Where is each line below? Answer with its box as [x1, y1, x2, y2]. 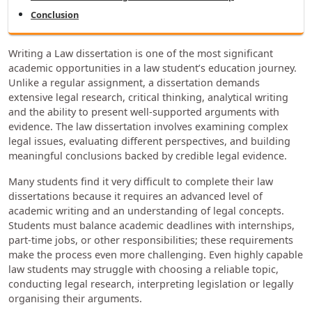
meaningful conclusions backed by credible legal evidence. [8, 149, 290, 163]
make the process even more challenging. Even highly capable [8, 248, 303, 262]
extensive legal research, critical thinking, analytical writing [8, 91, 288, 104]
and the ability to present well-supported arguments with [8, 105, 279, 119]
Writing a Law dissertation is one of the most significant [8, 47, 273, 61]
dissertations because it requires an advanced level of [8, 189, 263, 203]
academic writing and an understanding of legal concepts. [8, 204, 284, 218]
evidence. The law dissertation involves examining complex [8, 120, 288, 134]
